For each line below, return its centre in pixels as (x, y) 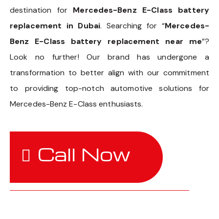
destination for (42, 10)
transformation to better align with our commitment (109, 73)
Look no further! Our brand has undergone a (109, 57)
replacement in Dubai (55, 26)
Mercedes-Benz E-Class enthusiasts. (77, 104)
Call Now (84, 154)
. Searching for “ (132, 26)
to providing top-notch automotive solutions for (109, 88)
